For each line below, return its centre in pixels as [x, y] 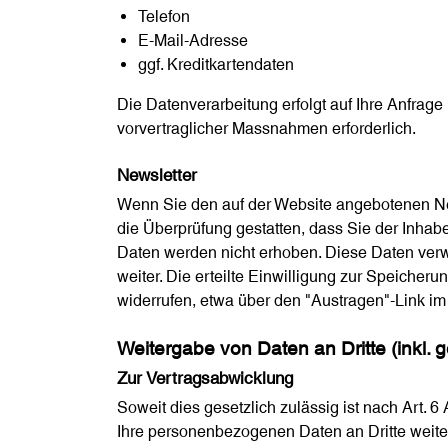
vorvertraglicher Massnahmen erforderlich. [266, 129]
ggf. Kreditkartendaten [215, 65]
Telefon [163, 17]
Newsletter [157, 175]
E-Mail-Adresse [192, 41]
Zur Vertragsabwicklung [205, 378]
